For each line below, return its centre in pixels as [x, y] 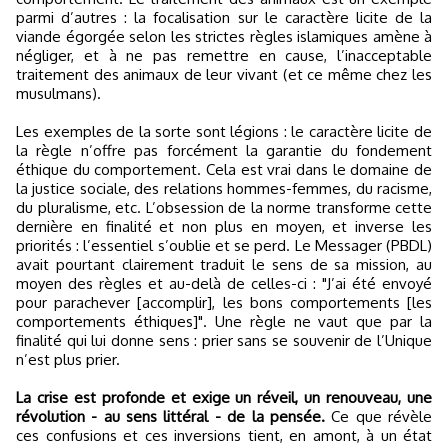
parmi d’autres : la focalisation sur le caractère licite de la [224, 17]
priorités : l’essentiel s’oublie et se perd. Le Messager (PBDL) [224, 245]
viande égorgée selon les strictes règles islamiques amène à [224, 36]
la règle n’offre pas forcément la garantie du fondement [224, 150]
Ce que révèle [382, 416]
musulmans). [58, 93]
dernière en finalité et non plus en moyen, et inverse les [224, 226]
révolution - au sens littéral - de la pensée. [174, 416]
